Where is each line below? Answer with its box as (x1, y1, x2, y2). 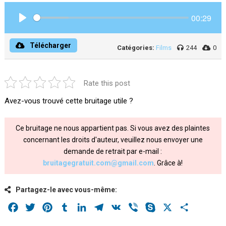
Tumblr (71, 202, 95, 212)
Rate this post (83, 79, 130, 88)
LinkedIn (88, 202, 119, 212)
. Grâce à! (154, 159, 183, 167)
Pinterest (53, 202, 87, 212)
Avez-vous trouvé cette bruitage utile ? (4, 96, 133, 105)
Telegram (105, 202, 138, 212)
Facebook (19, 202, 54, 212)
